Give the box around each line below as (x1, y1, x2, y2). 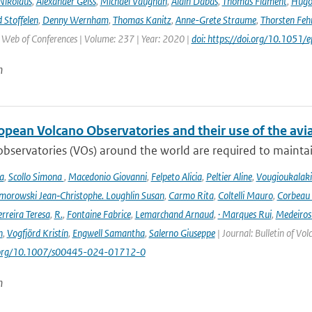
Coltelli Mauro (217, 189, 273, 202)
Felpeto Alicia (150, 170, 202, 183)
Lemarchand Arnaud (134, 208, 214, 221)
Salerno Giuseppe (148, 226, 215, 240)
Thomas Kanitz (112, 13, 171, 26)
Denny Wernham (42, 13, 109, 26)
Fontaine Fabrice (66, 208, 131, 221)
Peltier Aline (205, 170, 252, 183)
